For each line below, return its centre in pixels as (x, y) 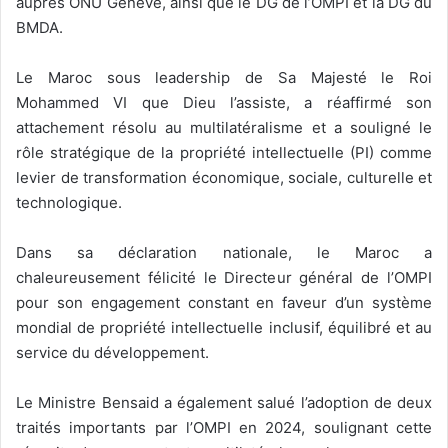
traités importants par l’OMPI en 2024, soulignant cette (224, 427)
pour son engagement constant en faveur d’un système (224, 302)
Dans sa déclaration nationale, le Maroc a (224, 252)
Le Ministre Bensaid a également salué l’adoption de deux (224, 402)
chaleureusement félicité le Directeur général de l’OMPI (224, 277)
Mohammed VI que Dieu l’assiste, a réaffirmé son (224, 102)
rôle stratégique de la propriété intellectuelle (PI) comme (224, 152)
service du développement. (112, 352)
